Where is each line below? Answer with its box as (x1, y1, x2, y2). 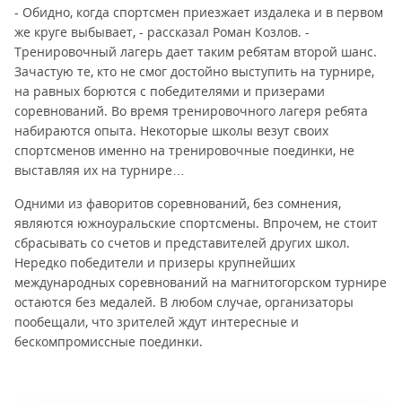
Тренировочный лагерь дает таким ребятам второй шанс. (14, 43, 377, 60)
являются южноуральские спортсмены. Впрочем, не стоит (14, 214, 378, 232)
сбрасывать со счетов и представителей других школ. (14, 234, 350, 251)
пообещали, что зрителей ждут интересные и (14, 313, 299, 330)
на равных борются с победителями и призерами (14, 83, 325, 100)
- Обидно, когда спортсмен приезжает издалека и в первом (14, 4, 383, 21)
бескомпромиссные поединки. (14, 333, 203, 350)
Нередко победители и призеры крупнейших (14, 254, 295, 271)
